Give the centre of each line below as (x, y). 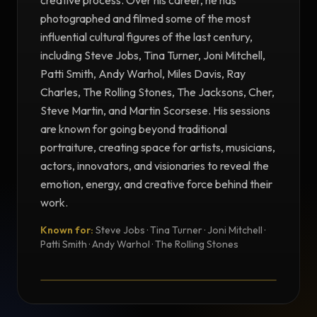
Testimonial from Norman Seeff (156, 256)
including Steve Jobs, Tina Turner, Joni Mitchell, (153, 56)
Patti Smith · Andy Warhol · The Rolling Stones (139, 244)
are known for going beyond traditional (134, 129)
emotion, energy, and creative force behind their (156, 184)
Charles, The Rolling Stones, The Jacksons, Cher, (157, 92)
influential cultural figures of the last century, (146, 37)
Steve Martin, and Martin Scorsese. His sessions (155, 111)
